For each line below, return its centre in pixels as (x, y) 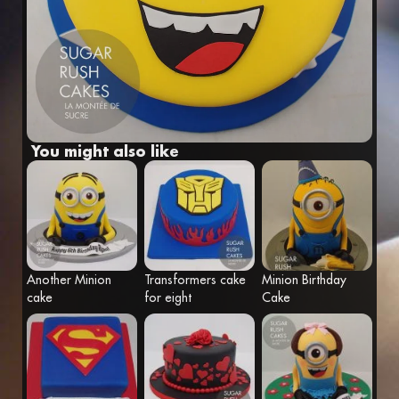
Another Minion (69, 280)
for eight (168, 297)
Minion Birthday (304, 280)
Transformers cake (195, 280)
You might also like (105, 151)
